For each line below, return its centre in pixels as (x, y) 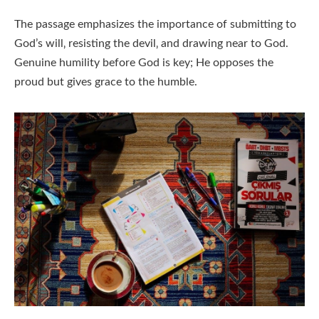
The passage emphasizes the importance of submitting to (155, 25)
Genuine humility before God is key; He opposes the (144, 63)
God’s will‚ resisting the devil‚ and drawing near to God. (151, 44)
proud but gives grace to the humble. (106, 82)
